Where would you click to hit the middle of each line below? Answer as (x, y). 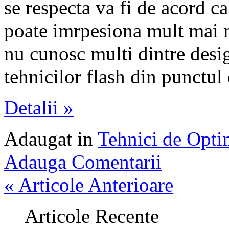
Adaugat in (51, 139)
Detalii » (39, 107)
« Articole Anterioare (89, 185)
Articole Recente (92, 216)
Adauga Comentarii (83, 162)
